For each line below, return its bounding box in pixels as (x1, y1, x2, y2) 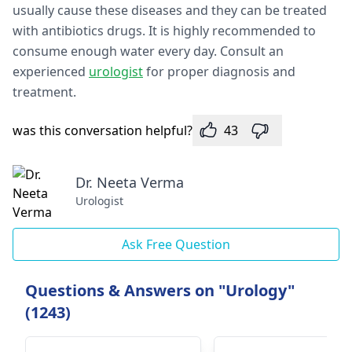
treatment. (13, 83, 76, 101)
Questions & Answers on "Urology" (25, 280, 295, 301)
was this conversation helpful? (13, 122, 192, 139)
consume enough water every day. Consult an (13, 42, 284, 60)
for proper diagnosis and (143, 63, 295, 80)
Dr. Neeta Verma (75, 173, 184, 192)
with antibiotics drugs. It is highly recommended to (13, 22, 316, 39)
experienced (13, 63, 89, 80)
